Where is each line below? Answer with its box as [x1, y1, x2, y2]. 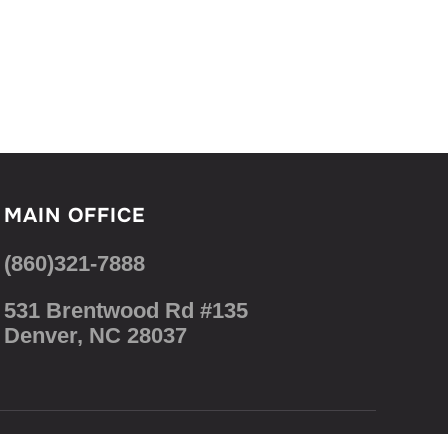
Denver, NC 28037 [4, 322, 187, 348]
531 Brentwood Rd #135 [4, 297, 248, 323]
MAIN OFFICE [4, 202, 145, 228]
